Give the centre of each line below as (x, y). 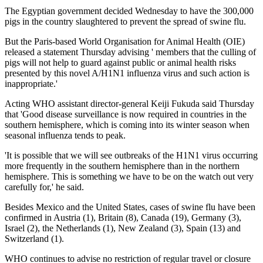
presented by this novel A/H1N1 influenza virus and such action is (127, 73)
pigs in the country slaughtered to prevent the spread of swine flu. (125, 21)
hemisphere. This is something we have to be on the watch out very (129, 176)
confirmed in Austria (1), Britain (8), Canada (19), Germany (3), (123, 217)
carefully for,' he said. (44, 187)
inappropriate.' (31, 83)
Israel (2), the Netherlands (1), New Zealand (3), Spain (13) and (123, 228)
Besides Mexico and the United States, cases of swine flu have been (130, 207)
